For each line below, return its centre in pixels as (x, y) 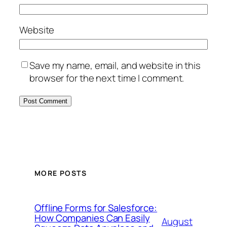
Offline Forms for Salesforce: (96, 207)
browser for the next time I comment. (107, 78)
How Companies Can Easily (92, 218)
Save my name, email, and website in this (115, 65)
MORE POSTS (61, 173)
